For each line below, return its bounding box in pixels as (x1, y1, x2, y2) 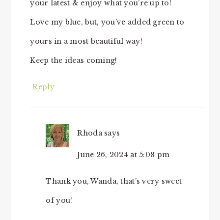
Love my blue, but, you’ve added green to (30, 17, 185, 27)
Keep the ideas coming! (30, 55, 117, 65)
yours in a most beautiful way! (30, 36, 142, 46)
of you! (46, 195, 73, 205)
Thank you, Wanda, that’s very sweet (46, 176, 182, 186)
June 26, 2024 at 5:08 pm (77, 150, 170, 159)
